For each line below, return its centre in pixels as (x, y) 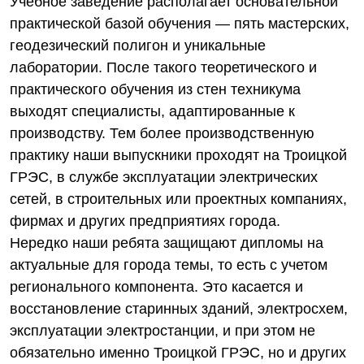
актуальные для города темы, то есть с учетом (169, 265)
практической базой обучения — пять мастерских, (180, 24)
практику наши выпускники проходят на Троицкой (178, 155)
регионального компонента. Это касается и (156, 287)
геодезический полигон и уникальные (138, 45)
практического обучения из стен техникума (155, 89)
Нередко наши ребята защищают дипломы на (167, 243)
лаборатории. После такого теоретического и (163, 67)
